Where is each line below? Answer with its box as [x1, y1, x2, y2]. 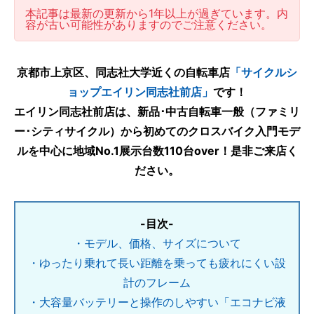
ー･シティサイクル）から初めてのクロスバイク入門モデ [14, 124, 300, 138]
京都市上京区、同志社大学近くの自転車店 [17, 65, 230, 79]
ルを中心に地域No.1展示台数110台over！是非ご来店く [16, 144, 298, 158]
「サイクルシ [230, 65, 297, 79]
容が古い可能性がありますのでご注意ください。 [25, 18, 272, 32]
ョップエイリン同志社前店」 [67, 85, 213, 99]
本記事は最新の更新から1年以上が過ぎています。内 [25, 6, 288, 20]
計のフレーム [123, 275, 191, 289]
